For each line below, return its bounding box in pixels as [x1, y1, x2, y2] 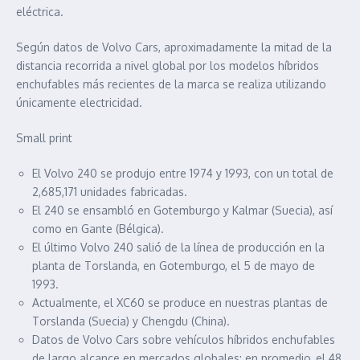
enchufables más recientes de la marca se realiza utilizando [16, 77, 326, 92]
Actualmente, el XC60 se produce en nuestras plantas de [32, 296, 328, 310]
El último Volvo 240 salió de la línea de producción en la [32, 240, 325, 255]
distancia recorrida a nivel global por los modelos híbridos [16, 59, 319, 73]
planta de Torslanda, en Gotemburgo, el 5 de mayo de [32, 259, 315, 273]
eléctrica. [16, 5, 63, 19]
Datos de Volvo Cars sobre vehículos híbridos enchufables [32, 333, 335, 347]
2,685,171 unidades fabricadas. [32, 185, 187, 199]
